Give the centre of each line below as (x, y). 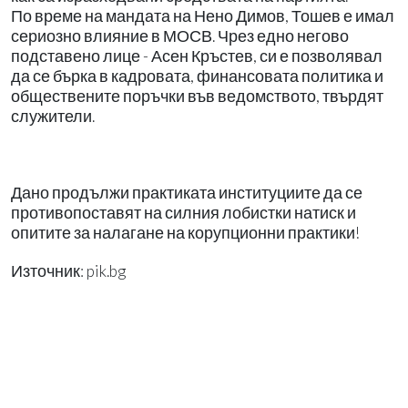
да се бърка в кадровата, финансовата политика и (197, 76)
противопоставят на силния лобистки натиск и (184, 213)
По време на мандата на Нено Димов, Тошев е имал (203, 16)
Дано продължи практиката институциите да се (187, 193)
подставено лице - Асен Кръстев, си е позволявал (197, 56)
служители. (53, 117)
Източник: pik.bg (68, 271)
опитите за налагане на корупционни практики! (185, 233)
